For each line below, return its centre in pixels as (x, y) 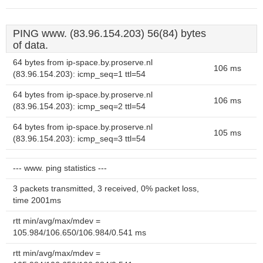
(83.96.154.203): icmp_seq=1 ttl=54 (79, 74)
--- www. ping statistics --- (60, 168)
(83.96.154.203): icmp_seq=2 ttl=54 (79, 107)
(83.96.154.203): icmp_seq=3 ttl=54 (79, 139)
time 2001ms (37, 200)
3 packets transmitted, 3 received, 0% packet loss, (106, 189)
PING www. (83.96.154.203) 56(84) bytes (109, 33)
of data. (31, 45)
